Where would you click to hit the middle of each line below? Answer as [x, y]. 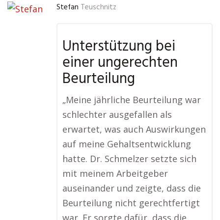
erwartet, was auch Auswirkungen [134, 129]
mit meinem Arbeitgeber [115, 174]
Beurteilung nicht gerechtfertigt [131, 203]
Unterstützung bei [119, 47]
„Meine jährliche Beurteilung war [132, 100]
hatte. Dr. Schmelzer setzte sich [129, 159]
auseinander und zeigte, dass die [132, 188]
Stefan [68, 8]
